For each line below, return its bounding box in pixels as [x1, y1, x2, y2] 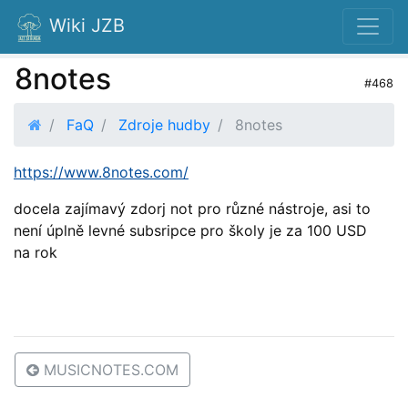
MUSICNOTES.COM [39, 361, 178, 379]
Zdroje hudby [118, 116, 210, 134]
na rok [14, 243, 57, 261]
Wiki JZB [49, 15, 125, 36]
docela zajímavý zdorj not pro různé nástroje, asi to [14, 199, 371, 218]
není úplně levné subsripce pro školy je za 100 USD [14, 221, 367, 240]
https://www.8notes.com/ [14, 163, 189, 181]
